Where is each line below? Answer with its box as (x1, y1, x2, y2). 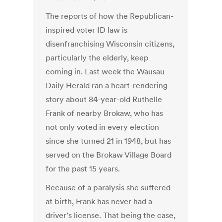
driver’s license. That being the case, (46, 210, 176, 221)
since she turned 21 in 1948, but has (46, 136, 171, 146)
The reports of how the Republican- (46, 11, 174, 21)
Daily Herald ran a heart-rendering (46, 80, 168, 91)
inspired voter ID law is (46, 25, 128, 35)
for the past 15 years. (46, 164, 120, 174)
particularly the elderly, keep (46, 53, 149, 63)
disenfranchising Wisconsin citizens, (46, 39, 175, 49)
